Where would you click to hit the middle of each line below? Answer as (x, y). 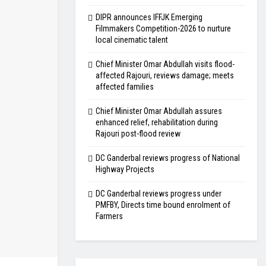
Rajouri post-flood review (138, 134)
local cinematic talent (132, 40)
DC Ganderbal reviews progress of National (168, 158)
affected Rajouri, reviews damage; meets (165, 75)
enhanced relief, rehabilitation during (157, 122)
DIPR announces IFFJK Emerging (149, 17)
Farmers (109, 216)
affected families (125, 87)
